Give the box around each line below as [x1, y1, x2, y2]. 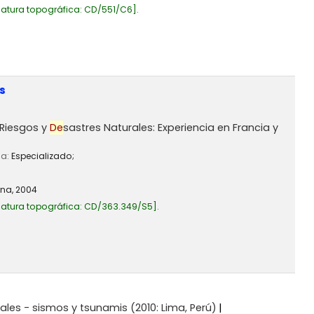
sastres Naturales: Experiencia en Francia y [63, 121, 278, 135]
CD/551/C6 [84, 4, 132, 16]
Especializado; [11, 150, 74, 163]
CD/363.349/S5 [84, 200, 153, 213]
